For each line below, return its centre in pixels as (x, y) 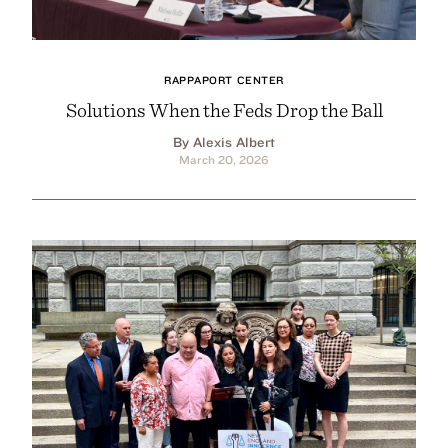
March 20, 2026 (224, 159)
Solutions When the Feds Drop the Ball (224, 109)
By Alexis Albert (224, 141)
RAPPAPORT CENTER (224, 79)
